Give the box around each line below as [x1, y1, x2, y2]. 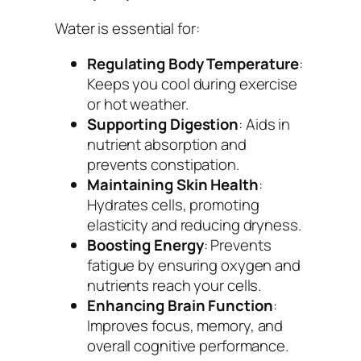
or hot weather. [87, 93, 189, 114]
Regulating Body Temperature [87, 52, 300, 74]
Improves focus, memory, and [87, 314, 284, 336]
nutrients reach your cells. [87, 274, 262, 296]
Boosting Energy [87, 234, 204, 255]
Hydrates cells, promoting [87, 193, 259, 215]
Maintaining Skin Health [87, 173, 259, 195]
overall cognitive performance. [87, 334, 288, 356]
